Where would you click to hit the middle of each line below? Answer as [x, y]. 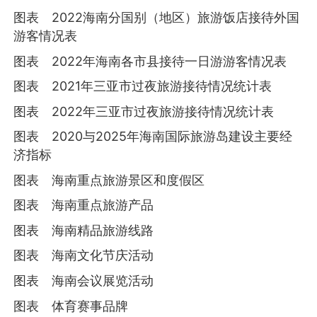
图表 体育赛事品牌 [71, 306]
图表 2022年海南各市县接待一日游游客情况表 [150, 61]
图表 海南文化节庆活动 [84, 255]
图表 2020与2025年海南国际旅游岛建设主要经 [153, 137]
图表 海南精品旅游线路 [84, 230]
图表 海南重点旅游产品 [84, 205]
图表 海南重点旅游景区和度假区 [109, 180]
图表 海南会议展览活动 [84, 280]
